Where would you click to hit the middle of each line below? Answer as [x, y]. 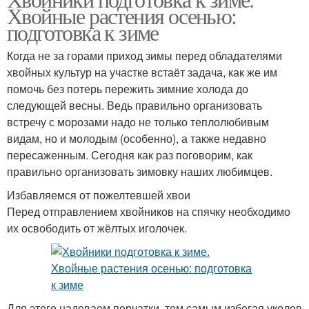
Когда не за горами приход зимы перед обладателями [144, 56]
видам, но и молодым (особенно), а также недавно [137, 139]
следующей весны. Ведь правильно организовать [134, 106]
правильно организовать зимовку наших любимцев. [140, 172]
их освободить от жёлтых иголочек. [97, 228]
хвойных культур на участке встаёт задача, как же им [142, 72]
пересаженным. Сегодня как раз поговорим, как [130, 155]
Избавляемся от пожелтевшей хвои [99, 195]
